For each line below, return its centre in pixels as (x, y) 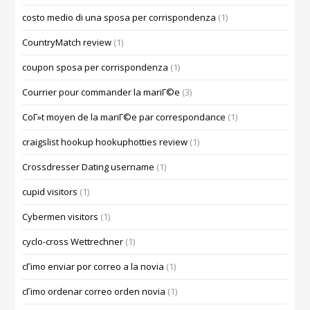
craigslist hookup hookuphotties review (105, 142)
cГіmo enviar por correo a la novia (93, 267)
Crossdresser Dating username (89, 167)
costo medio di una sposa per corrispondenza (119, 18)
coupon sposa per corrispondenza (95, 67)
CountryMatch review (67, 43)
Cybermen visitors (61, 217)
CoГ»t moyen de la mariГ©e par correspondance (124, 117)
